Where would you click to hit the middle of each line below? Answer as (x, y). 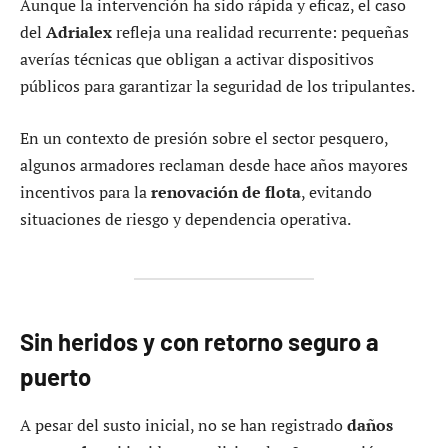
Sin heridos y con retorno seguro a (199, 342)
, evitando (336, 191)
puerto (55, 377)
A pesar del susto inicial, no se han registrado (183, 425)
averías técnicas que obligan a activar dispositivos (197, 59)
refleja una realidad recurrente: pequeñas (260, 32)
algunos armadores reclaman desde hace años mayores (214, 164)
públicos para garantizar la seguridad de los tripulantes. (217, 86)
